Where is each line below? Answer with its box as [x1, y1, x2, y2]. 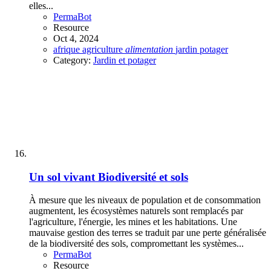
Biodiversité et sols [98, 170, 188, 183]
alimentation [125, 44, 173, 54]
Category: [53, 54, 93, 65]
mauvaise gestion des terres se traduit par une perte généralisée [29, 227, 266, 238]
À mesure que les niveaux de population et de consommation [29, 195, 261, 206]
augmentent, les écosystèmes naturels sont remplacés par [29, 206, 243, 217]
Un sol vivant [29, 170, 95, 183]
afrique [53, 44, 82, 54]
